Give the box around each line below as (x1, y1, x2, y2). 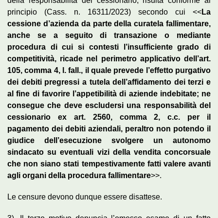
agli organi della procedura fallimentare (7, 171, 151, 180)
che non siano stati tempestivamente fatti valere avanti (7, 159, 211, 168)
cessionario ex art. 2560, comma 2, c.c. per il (7, 112, 211, 121)
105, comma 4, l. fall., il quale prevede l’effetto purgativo (7, 66, 211, 74)
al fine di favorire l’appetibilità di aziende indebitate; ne (7, 89, 211, 98)
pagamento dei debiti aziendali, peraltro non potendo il (7, 124, 211, 133)
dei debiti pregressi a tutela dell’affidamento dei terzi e (7, 77, 211, 86)
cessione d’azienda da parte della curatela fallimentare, (7, 19, 211, 28)
